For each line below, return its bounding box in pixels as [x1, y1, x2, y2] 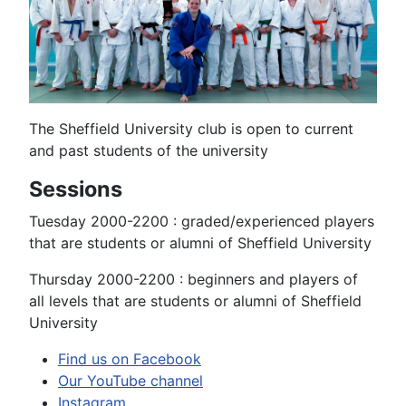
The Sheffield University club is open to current [29, 120, 353, 139]
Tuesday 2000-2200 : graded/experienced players [29, 212, 374, 231]
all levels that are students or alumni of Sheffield [29, 292, 362, 311]
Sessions [29, 176, 122, 203]
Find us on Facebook [58, 350, 201, 369]
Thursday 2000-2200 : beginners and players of [29, 270, 358, 289]
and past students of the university [29, 141, 268, 160]
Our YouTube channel [58, 372, 203, 391]
